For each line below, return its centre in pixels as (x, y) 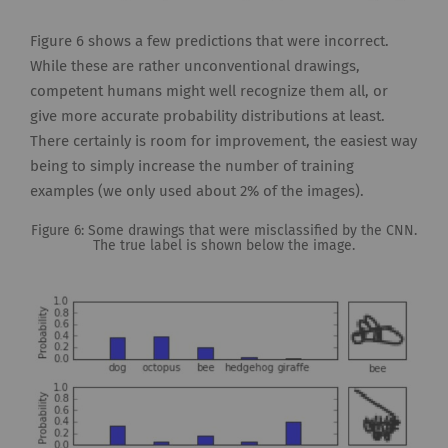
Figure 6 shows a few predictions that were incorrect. (209, 41)
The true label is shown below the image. (224, 245)
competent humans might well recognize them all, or (209, 91)
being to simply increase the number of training (192, 166)
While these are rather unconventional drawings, (195, 66)
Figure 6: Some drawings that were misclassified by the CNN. (224, 230)
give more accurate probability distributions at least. (207, 116)
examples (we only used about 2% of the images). (197, 191)
